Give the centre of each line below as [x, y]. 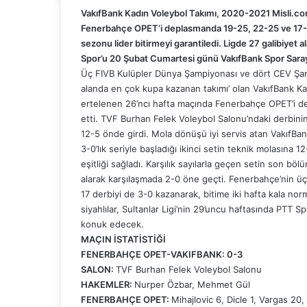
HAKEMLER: [108, 284]
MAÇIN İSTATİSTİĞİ [123, 239]
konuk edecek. [112, 224]
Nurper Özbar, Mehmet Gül [192, 284]
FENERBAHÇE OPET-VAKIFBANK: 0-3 [162, 254]
